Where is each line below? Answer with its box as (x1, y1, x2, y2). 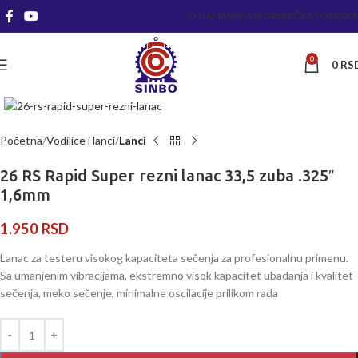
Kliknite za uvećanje (47, 79, 145, 92)
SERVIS (227, 10, 257, 22)
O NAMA (189, 10, 227, 22)
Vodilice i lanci (46, 133, 115, 148)
